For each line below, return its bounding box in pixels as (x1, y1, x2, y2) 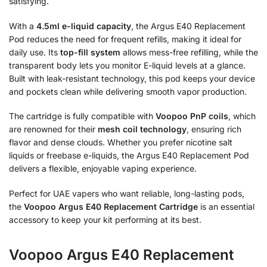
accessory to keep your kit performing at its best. (9, 214, 201, 225)
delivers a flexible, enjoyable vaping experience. (9, 163, 197, 174)
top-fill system (60, 46, 120, 57)
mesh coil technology (98, 124, 187, 135)
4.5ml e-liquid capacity (36, 20, 131, 31)
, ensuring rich (187, 124, 241, 135)
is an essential (198, 201, 254, 212)
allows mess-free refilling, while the (120, 46, 258, 57)
